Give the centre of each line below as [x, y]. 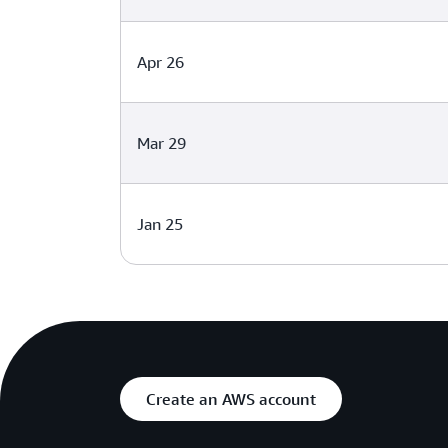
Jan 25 [160, 224]
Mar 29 [161, 143]
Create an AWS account [231, 399]
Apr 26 [160, 62]
